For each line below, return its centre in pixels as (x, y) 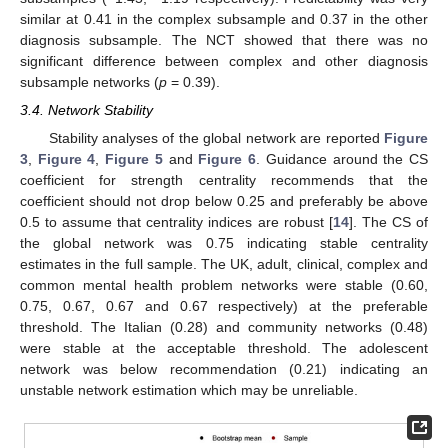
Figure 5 (134, 159)
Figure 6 (227, 159)
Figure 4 (66, 159)
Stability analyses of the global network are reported (216, 138)
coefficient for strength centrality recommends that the (224, 180)
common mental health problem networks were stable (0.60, (224, 285)
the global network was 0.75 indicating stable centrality (224, 243)
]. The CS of (388, 222)
